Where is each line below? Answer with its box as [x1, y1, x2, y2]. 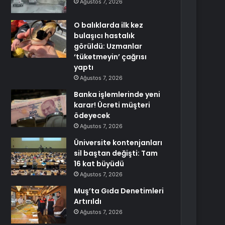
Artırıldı [74, 196, 102, 206]
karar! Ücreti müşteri [74, 100, 151, 110]
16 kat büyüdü [74, 159, 125, 169]
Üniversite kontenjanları [74, 138, 163, 148]
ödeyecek [74, 110, 110, 121]
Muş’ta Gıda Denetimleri [74, 186, 164, 196]
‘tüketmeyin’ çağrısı [74, 52, 147, 62]
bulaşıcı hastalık [74, 31, 135, 41]
